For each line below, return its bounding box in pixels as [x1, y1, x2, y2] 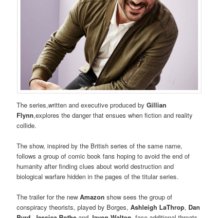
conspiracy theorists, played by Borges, [17, 202, 131, 212]
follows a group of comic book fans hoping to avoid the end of [17, 151, 190, 161]
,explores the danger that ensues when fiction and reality [34, 110, 193, 120]
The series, [17, 100, 49, 109]
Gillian [146, 100, 167, 109]
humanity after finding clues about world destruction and [17, 161, 174, 171]
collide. [17, 120, 37, 130]
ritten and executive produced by [53, 100, 147, 109]
